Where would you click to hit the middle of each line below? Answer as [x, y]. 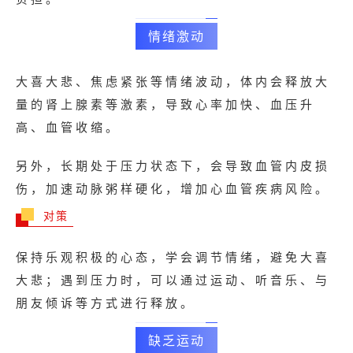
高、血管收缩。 [68, 127]
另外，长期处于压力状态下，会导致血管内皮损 [173, 165]
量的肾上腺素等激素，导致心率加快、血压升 [165, 104]
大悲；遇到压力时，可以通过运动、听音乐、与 [173, 280]
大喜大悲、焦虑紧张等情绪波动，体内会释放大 [173, 81]
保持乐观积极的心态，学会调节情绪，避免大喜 [173, 257]
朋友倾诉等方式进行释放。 [106, 303]
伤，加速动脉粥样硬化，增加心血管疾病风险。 [173, 188]
